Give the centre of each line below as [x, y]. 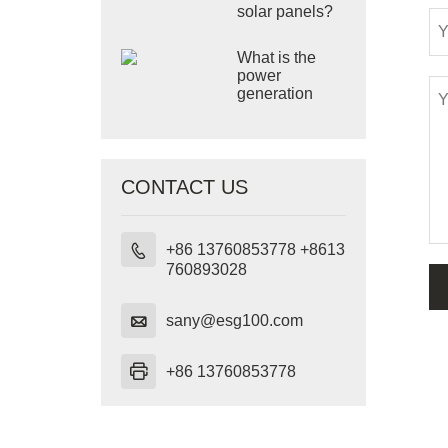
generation [275, 93]
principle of [276, 111]
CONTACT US [184, 187]
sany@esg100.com [234, 320]
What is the [277, 57]
